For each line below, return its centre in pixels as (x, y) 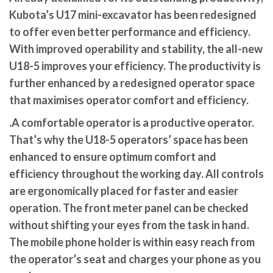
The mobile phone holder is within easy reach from (132, 242)
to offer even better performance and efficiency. (130, 31)
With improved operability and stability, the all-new (136, 48)
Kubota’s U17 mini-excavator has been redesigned (133, 14)
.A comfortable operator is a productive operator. (132, 122)
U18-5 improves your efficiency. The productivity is (135, 66)
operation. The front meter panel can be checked (129, 207)
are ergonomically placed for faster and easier (124, 190)
